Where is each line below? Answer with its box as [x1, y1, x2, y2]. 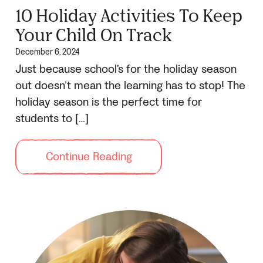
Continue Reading [45, 149, 132, 165]
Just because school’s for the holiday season [15, 62, 237, 77]
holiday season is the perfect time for [15, 95, 202, 110]
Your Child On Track [15, 24, 172, 45]
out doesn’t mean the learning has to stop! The [15, 78, 245, 94]
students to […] [15, 111, 89, 127]
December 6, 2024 [15, 46, 79, 58]
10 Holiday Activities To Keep [15, 5, 242, 26]
